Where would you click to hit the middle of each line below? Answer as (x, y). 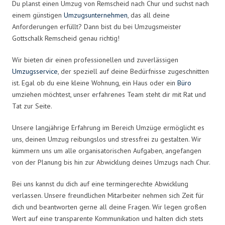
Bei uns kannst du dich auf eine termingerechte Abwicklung (100, 184)
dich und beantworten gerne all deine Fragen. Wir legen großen (109, 207)
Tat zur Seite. (32, 106)
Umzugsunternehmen (96, 15)
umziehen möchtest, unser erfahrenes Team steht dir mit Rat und (109, 94)
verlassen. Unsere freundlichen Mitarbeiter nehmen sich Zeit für (108, 195)
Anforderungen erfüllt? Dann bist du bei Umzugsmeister (97, 26)
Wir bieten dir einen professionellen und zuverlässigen (95, 60)
